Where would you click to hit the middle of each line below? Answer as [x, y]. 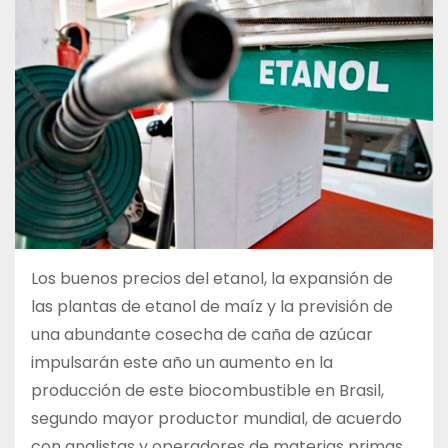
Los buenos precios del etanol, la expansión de [212, 278]
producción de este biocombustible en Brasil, [207, 390]
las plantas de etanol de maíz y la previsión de [212, 306]
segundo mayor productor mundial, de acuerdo [216, 418]
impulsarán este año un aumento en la [182, 362]
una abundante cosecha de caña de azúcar [202, 334]
